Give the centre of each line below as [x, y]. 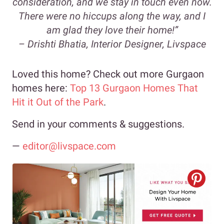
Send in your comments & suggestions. [98, 124]
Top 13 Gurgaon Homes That [134, 88]
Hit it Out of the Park [58, 102]
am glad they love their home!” [112, 30]
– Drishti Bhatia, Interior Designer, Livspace [112, 44]
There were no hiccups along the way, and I [112, 16]
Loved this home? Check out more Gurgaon [108, 74]
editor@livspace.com [69, 146]
